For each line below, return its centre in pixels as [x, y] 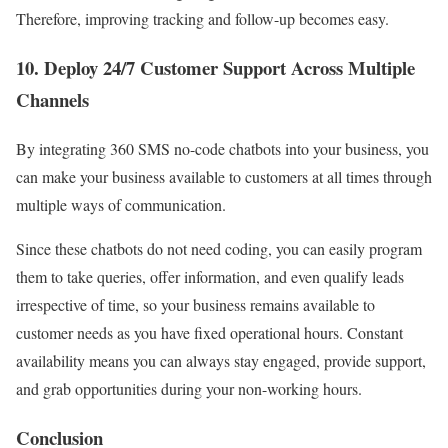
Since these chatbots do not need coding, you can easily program [219, 248]
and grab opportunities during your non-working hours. [189, 388]
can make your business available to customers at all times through [224, 176]
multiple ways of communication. [121, 204]
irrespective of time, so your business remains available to [195, 304]
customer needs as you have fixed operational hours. [181, 332]
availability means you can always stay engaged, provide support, [221, 360]
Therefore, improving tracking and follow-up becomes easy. [202, 19]
